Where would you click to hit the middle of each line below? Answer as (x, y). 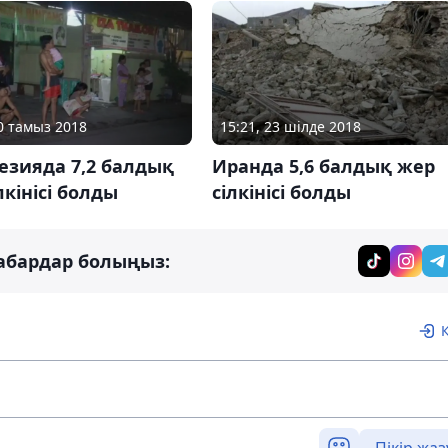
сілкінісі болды (281, 192)
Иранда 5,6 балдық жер (323, 166)
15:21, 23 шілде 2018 (290, 127)
